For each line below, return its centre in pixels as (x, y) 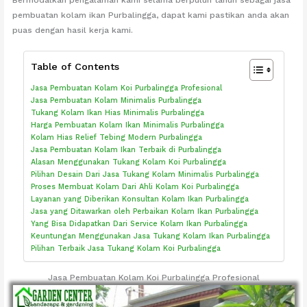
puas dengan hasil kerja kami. (73, 30)
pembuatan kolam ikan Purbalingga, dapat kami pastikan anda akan (151, 15)
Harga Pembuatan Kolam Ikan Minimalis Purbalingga (127, 125)
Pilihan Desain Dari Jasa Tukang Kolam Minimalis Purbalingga (145, 175)
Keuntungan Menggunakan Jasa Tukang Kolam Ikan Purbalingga (150, 236)
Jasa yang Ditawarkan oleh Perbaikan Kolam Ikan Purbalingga (144, 212)
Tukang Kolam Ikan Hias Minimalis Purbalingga (117, 113)
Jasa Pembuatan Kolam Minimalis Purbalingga (116, 101)
